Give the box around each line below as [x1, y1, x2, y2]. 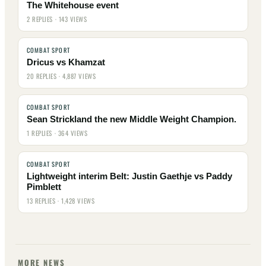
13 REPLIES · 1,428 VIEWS [27, 196, 95, 205]
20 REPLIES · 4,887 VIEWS [27, 71, 96, 81]
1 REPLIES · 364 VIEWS [27, 128, 88, 138]
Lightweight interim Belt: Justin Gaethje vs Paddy [27, 172, 232, 181]
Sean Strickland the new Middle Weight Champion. [27, 115, 236, 124]
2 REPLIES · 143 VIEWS [27, 14, 87, 24]
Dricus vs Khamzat [27, 58, 105, 67]
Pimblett [27, 182, 61, 192]
